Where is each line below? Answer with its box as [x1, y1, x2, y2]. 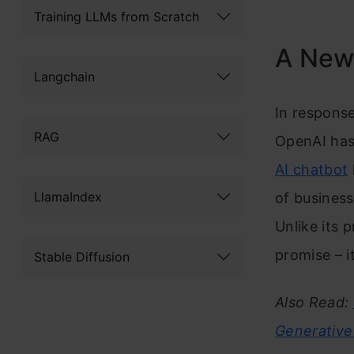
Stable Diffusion [34, 248, 130, 265]
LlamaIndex [34, 188, 102, 205]
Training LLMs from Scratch [34, 8, 199, 24]
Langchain [34, 68, 95, 85]
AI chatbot [275, 161, 348, 178]
